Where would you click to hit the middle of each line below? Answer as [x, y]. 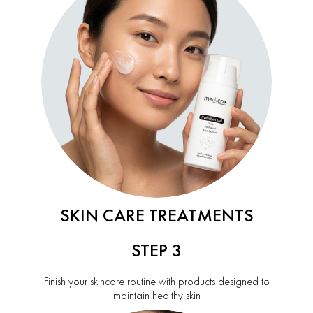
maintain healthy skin [156, 296]
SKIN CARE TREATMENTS [156, 216]
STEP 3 [156, 250]
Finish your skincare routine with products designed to [156, 282]
